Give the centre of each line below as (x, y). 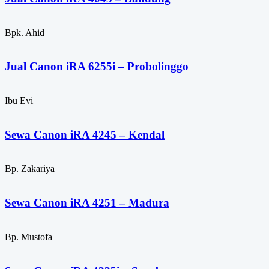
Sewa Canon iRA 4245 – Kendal (85, 134)
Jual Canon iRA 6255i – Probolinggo (97, 67)
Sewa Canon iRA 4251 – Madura (87, 203)
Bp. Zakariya (30, 169)
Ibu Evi (19, 101)
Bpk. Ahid (25, 32)
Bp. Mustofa (29, 237)
